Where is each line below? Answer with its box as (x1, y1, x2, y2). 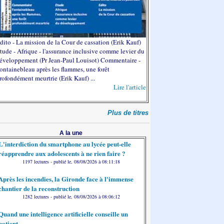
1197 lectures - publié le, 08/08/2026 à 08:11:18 (22, 158, 120, 165)
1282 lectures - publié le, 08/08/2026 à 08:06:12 (22, 193, 120, 200)
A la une (59, 129, 82, 136)
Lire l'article (113, 82, 146, 91)
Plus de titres (107, 109, 148, 116)
